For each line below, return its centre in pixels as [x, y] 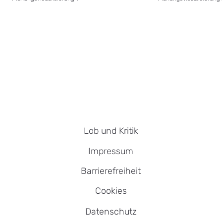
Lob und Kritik [111, 131]
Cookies [111, 191]
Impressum [111, 151]
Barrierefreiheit [111, 171]
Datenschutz [111, 211]
